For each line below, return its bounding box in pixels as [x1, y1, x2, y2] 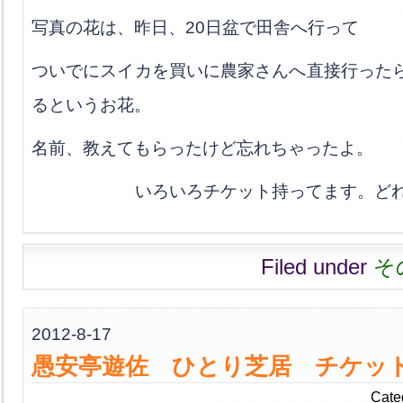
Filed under [261, 255, 373, 279]
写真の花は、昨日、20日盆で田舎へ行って [31, 17, 359, 37]
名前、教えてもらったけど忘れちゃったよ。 [31, 138, 373, 157]
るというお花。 [31, 94, 151, 114]
